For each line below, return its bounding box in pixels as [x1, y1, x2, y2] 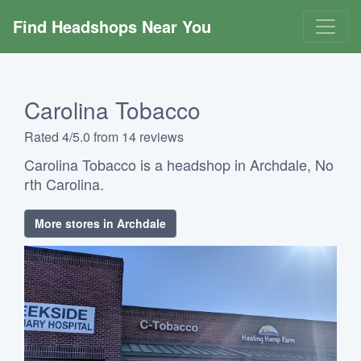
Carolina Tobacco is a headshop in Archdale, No [24, 154, 334, 175]
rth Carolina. [24, 173, 104, 194]
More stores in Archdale [35, 215, 166, 231]
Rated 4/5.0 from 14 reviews [24, 127, 184, 146]
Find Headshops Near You [13, 15, 211, 38]
